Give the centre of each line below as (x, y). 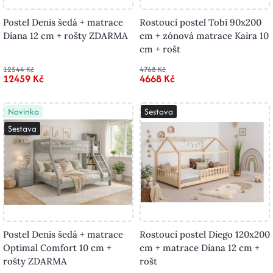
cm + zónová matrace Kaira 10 (204, 35)
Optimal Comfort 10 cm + (57, 248)
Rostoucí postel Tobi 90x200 (200, 22)
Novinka (23, 111)
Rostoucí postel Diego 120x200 (205, 235)
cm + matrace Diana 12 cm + (200, 248)
